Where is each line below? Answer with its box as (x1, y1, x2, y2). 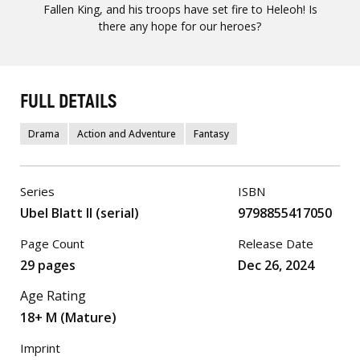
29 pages (20, 256, 76, 274)
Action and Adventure (77, 126, 176, 141)
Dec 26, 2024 (238, 256, 314, 274)
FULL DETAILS (20, 89, 117, 113)
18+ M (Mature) (20, 308, 117, 326)
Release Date (238, 235, 313, 252)
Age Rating (20, 286, 86, 305)
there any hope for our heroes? (99, 18, 261, 34)
